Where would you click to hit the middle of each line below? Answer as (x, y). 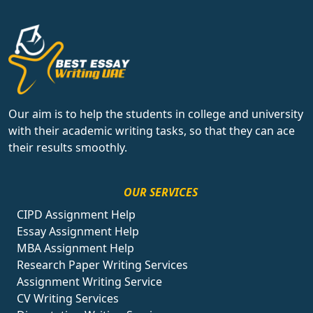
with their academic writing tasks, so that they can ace (152, 131)
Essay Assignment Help (78, 232)
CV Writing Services (68, 299)
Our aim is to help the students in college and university (156, 114)
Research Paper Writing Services (102, 265)
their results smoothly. (68, 148)
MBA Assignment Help (75, 248)
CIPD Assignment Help (76, 215)
